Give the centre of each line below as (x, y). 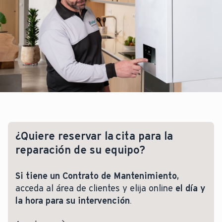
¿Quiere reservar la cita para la (94, 136)
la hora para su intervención (73, 201)
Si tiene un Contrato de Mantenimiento (96, 176)
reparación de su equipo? (80, 150)
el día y (190, 189)
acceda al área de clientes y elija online (95, 189)
